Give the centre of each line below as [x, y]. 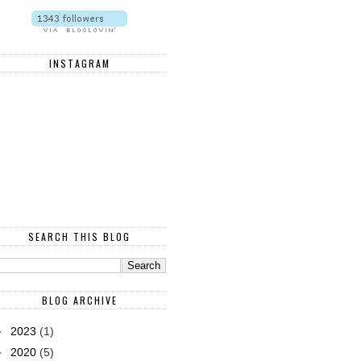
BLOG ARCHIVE [79, 300]
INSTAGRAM [79, 63]
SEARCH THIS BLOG [79, 237]
